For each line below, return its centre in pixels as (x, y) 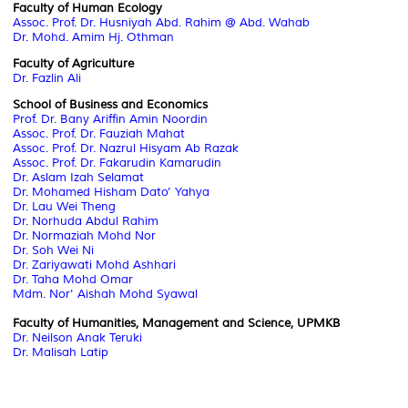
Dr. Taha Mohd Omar (73, 279)
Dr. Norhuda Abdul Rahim (86, 221)
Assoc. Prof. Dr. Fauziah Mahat (99, 133)
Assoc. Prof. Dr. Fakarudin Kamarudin (117, 163)
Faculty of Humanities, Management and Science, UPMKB (177, 323)
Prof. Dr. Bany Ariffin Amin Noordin (110, 119)
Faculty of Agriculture (73, 63)
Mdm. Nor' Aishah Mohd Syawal (105, 294)
